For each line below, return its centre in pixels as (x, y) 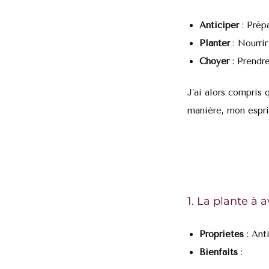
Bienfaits (219, 252)
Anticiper (219, 25)
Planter (215, 43)
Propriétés (222, 234)
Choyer (214, 61)
